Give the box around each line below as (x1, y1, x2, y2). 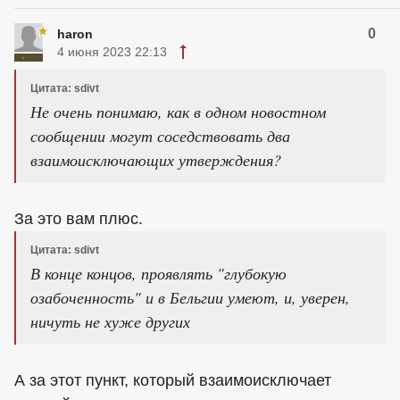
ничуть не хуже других (30, 310, 190, 332)
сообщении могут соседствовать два (30, 124, 290, 146)
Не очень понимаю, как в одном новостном (30, 100, 326, 122)
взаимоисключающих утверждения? (30, 148, 281, 171)
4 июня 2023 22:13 (57, 44, 167, 59)
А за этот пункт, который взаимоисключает (14, 371, 331, 389)
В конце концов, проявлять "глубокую (30, 262, 287, 284)
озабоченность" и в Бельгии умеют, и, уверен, (30, 286, 350, 308)
